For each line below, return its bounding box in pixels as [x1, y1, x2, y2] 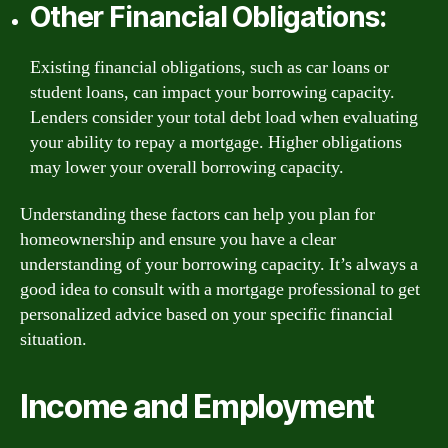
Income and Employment [20, 387, 375, 426]
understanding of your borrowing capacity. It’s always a [20, 253, 418, 276]
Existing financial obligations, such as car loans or [30, 55, 389, 79]
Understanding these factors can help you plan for [20, 203, 375, 226]
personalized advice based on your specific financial [20, 303, 393, 326]
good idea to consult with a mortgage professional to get [20, 278, 420, 301]
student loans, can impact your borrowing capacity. [30, 80, 395, 104]
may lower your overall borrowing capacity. [30, 155, 344, 179]
